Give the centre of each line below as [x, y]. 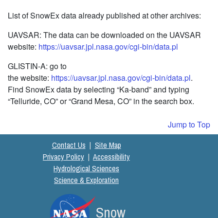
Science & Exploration [86, 180]
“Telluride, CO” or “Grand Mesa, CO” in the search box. [101, 101]
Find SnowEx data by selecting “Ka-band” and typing [99, 89]
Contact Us [69, 145]
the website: [29, 77]
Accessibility [111, 156]
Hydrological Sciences [86, 168]
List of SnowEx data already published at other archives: [104, 15]
